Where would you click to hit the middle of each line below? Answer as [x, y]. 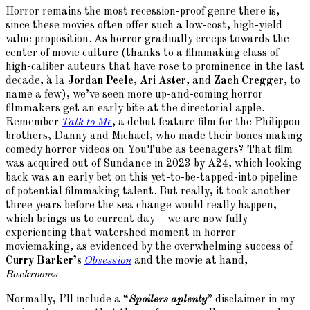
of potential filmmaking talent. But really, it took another [148, 192]
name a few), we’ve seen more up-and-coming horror [134, 95]
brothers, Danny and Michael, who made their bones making [154, 137]
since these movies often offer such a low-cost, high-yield [144, 26]
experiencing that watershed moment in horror [121, 234]
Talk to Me [87, 123]
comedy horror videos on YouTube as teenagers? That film [149, 151]
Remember [34, 123]
